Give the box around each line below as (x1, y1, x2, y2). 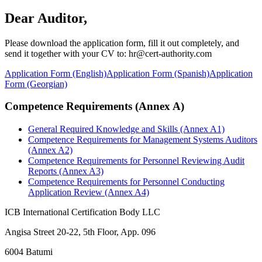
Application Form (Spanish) (106, 68, 209, 78)
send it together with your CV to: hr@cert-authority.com (5, 48, 212, 58)
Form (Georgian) (5, 78, 67, 89)
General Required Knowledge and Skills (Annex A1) (28, 124, 225, 135)
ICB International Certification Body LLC (5, 207, 160, 218)
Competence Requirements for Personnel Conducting (28, 177, 225, 187)
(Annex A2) (28, 145, 73, 156)
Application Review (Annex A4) (28, 187, 149, 198)
